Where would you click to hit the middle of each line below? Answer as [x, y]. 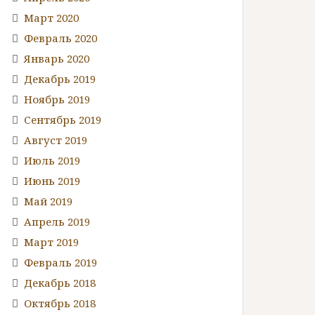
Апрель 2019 [57, 221]
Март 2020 [51, 17]
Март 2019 [51, 242]
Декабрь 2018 [60, 282]
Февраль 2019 [60, 262]
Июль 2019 [52, 160]
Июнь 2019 [52, 180]
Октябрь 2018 [60, 303]
